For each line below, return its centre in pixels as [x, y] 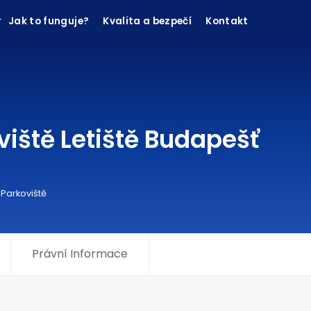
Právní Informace [80, 254]
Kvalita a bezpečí [148, 21]
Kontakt [227, 21]
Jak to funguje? [49, 21]
